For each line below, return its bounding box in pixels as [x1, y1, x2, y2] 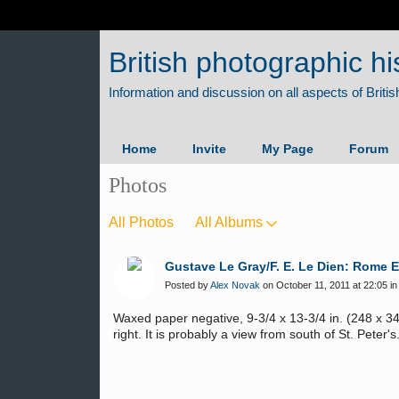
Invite [192, 142, 226, 156]
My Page [262, 142, 313, 156]
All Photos [109, 215, 174, 230]
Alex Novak [210, 280, 260, 290]
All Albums [195, 215, 263, 230]
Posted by [165, 280, 210, 290]
